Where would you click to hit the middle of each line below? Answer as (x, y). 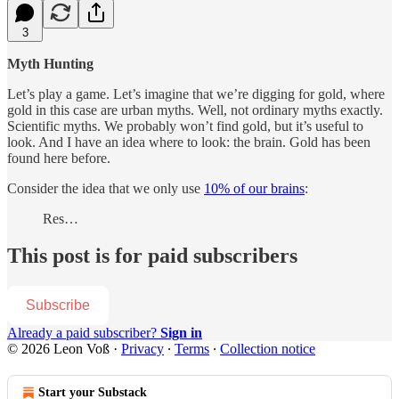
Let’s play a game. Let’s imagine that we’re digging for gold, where (196, 94)
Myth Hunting (50, 63)
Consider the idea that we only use (106, 188)
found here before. (59, 158)
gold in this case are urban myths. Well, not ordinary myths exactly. (195, 110)
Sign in (181, 333)
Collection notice (268, 349)
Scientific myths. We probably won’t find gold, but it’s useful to (185, 126)
